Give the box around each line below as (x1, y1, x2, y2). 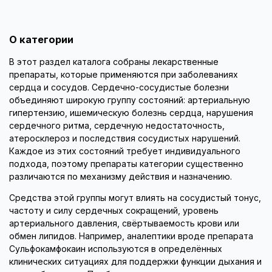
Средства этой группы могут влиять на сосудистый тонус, (9, 192, 261, 203)
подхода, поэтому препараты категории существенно (9, 158, 243, 169)
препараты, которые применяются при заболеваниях (9, 69, 238, 80)
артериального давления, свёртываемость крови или (9, 218, 239, 228)
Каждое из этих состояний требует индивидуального (9, 146, 240, 156)
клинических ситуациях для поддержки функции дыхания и (9, 256, 262, 267)
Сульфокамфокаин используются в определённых (9, 243, 222, 254)
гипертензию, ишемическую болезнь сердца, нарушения (9, 107, 253, 118)
